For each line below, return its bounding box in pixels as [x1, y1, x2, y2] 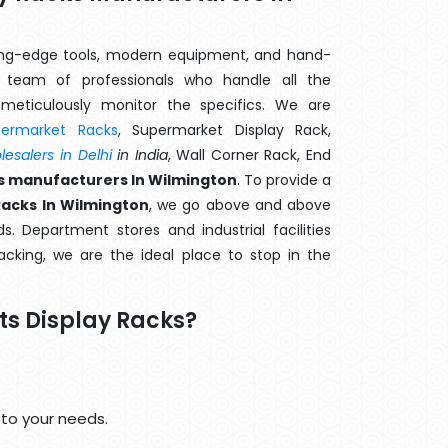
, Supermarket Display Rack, [117, 120, 332, 140]
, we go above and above [148, 195, 332, 215]
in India [111, 145, 168, 165]
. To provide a [236, 170, 332, 190]
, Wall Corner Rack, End [167, 145, 332, 165]
